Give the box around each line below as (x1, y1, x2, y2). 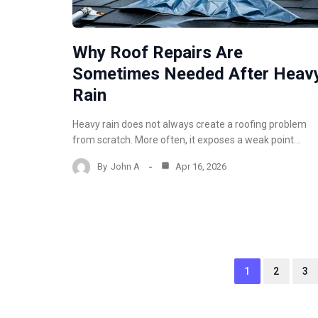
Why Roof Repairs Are (72, 42, 243, 62)
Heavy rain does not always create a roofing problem (72, 118, 307, 130)
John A (111, 161, 140, 172)
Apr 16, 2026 (173, 161, 226, 172)
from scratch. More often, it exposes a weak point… (72, 133, 300, 146)
